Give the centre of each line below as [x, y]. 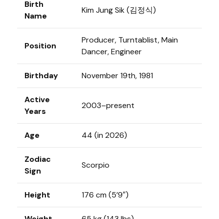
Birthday [41, 75]
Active [37, 99]
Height [37, 195]
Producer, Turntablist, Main [130, 40]
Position [40, 45]
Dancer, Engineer [112, 51]
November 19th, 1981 [117, 75]
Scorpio [96, 165]
